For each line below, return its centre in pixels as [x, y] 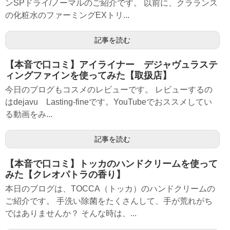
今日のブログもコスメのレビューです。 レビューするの [109, 90]
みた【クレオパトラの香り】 [65, 175]
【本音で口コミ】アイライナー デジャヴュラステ [111, 65]
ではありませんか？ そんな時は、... [71, 213]
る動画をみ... [29, 114]
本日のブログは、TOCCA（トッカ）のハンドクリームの [110, 189]
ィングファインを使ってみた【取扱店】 [88, 75]
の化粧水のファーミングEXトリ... [67, 15]
